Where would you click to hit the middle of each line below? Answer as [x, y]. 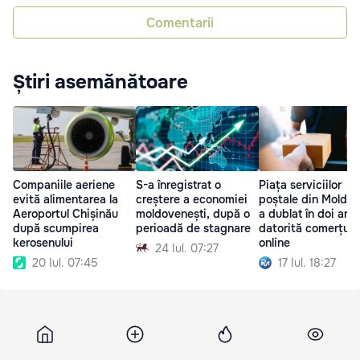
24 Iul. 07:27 [187, 248]
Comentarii [180, 22]
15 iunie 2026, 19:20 [138, 335]
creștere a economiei [192, 199]
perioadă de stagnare [193, 228]
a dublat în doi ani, [308, 213]
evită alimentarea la [65, 199]
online [274, 242]
